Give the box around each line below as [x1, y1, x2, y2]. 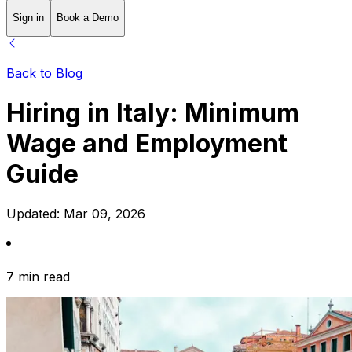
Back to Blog [6, 64, 82, 81]
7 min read [6, 269, 70, 285]
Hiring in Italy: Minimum [6, 97, 299, 129]
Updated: [6, 206, 64, 222]
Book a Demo [57, 12, 119, 24]
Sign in [13, 12, 44, 24]
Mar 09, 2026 [64, 206, 145, 222]
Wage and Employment [6, 128, 288, 159]
